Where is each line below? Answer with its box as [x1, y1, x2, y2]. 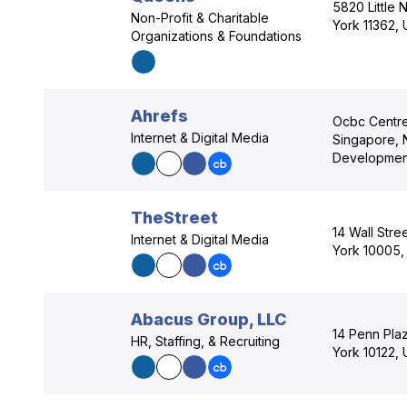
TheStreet [131, 208, 218, 227]
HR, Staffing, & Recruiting [131, 333, 280, 349]
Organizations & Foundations [131, 28, 302, 44]
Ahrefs [131, 106, 188, 125]
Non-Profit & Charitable [131, 10, 269, 25]
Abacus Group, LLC [131, 310, 287, 329]
